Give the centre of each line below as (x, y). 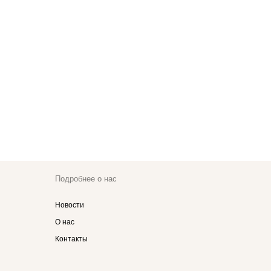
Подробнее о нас (86, 179)
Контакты (71, 239)
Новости (70, 205)
